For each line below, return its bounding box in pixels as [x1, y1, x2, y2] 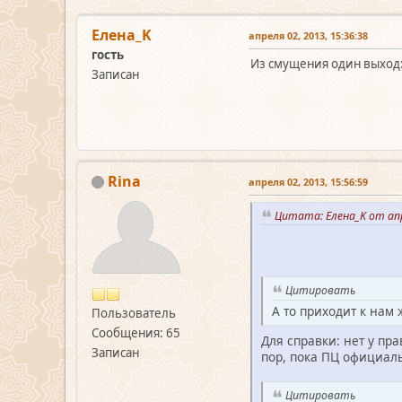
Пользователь [92, 304, 176, 321]
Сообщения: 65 [92, 324, 180, 341]
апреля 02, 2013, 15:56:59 [249, 174, 368, 188]
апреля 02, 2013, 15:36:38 [249, 28, 368, 42]
